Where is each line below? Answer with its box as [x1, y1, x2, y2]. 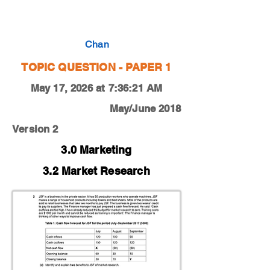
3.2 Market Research [43, 165, 150, 177]
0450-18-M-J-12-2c [16, 14, 99, 25]
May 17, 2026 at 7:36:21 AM [30, 82, 163, 94]
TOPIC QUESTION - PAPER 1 [21, 61, 172, 74]
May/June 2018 [109, 102, 181, 115]
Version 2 [12, 123, 58, 135]
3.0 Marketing [61, 143, 132, 156]
